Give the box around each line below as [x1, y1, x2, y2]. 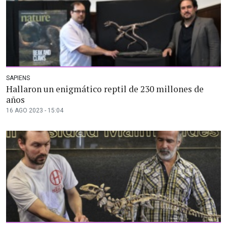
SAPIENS [6, 74, 30, 82]
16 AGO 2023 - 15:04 [6, 107, 63, 115]
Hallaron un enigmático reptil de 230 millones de [6, 83, 204, 95]
